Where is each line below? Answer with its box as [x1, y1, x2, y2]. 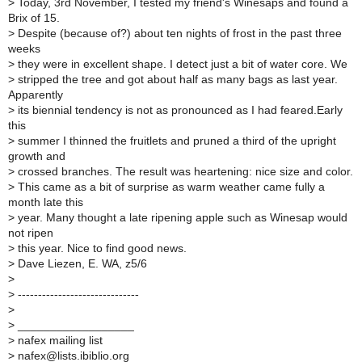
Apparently [8, 88, 63, 101]
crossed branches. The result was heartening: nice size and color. [15, 165, 353, 178]
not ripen [8, 226, 53, 239]
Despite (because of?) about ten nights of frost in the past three [15, 27, 342, 40]
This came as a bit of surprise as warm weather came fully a [15, 180, 325, 193]
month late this [8, 196, 83, 208]
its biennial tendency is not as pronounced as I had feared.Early [15, 103, 343, 116]
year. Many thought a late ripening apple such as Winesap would [15, 211, 347, 224]
